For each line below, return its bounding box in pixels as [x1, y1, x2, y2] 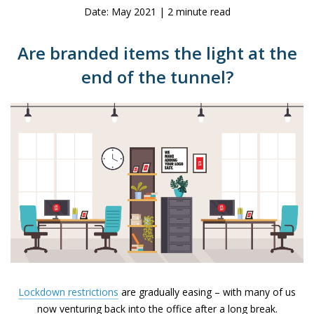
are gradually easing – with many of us [118, 285, 296, 299]
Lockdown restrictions [18, 285, 118, 299]
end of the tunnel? [81, 65, 233, 88]
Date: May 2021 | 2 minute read [83, 5, 231, 18]
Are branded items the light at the [17, 41, 297, 64]
